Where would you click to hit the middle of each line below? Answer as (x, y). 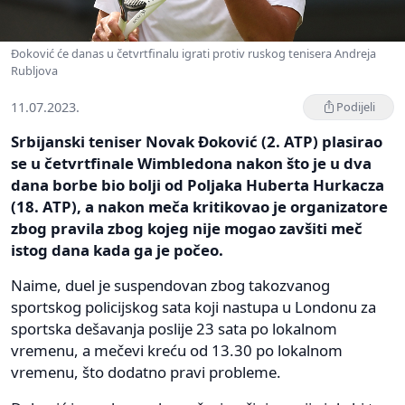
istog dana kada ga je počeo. (117, 250)
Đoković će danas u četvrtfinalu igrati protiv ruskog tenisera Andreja (193, 53)
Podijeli (356, 106)
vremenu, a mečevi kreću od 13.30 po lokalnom (177, 350)
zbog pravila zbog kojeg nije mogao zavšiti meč (187, 228)
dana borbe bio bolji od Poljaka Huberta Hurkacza (198, 184)
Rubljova (34, 70)
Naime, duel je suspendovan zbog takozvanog (170, 285)
